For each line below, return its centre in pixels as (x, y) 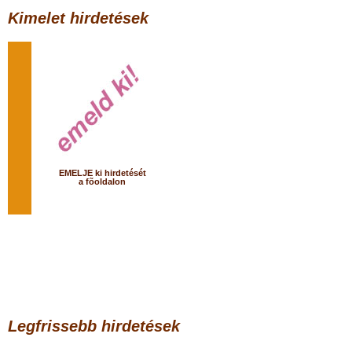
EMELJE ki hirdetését (102, 173)
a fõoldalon (102, 181)
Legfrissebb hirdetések (94, 326)
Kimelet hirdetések (78, 18)
